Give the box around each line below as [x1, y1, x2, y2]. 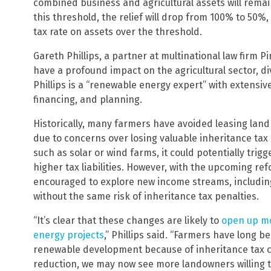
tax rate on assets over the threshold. [33, 25, 202, 38]
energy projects [33, 229, 104, 241]
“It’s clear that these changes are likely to [33, 214, 221, 226]
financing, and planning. [33, 93, 142, 105]
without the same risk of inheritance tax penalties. [33, 190, 259, 202]
